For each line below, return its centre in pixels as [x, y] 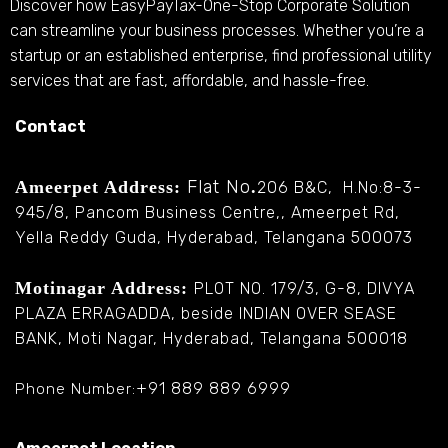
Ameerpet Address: [101, 187]
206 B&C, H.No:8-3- [339, 188]
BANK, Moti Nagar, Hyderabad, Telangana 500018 [211, 338]
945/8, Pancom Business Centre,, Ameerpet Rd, [207, 213]
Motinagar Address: [104, 287]
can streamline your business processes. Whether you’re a [217, 30]
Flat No [219, 187]
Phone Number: [75, 388]
